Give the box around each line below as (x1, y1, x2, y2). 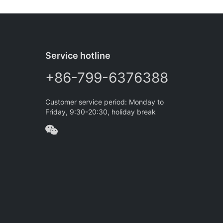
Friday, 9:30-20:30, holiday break (45, 108, 156, 116)
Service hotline (45, 50, 111, 61)
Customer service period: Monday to (45, 98, 164, 107)
